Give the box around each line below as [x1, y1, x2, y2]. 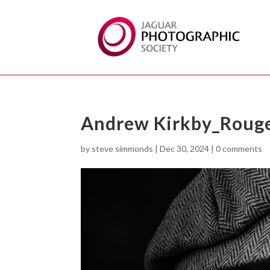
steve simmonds [92, 143, 154, 154]
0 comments [216, 143, 263, 154]
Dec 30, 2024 [160, 143, 210, 154]
